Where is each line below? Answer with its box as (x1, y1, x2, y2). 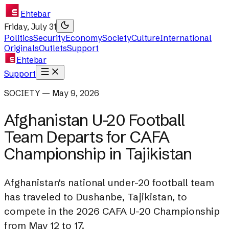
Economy (65, 33, 102, 43)
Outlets (39, 43, 67, 53)
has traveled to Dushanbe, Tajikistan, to (4, 191, 187, 203)
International (160, 33, 212, 43)
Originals (4, 43, 39, 53)
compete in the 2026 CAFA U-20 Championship (4, 205, 220, 218)
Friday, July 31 (4, 21, 56, 32)
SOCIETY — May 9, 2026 (4, 88, 99, 98)
